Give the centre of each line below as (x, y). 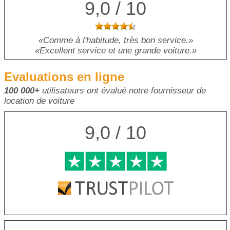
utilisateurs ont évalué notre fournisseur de (123, 90)
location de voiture (39, 101)
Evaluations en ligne (64, 76)
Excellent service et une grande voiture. (116, 50)
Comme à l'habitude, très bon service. (116, 40)
